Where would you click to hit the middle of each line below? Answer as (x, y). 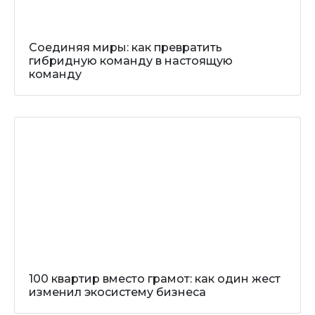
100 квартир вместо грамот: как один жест (155, 279)
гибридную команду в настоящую (131, 61)
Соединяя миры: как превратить (126, 47)
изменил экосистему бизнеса (117, 292)
